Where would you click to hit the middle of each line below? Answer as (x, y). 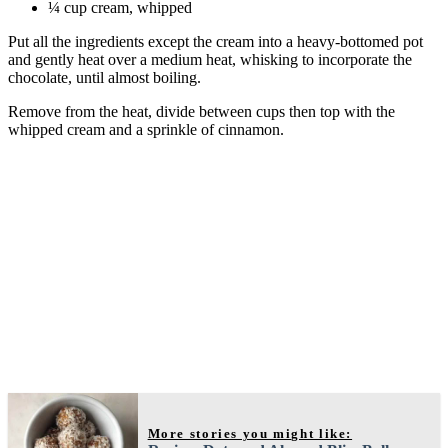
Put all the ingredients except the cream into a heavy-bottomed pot (215, 41)
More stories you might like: (250, 433)
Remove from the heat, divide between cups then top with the (201, 111)
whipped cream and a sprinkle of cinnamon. (146, 129)
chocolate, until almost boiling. (104, 77)
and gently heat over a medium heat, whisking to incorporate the (210, 59)
